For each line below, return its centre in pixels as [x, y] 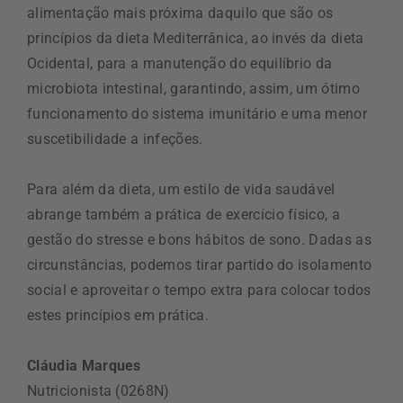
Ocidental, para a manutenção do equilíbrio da [180, 64]
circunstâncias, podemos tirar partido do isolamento [200, 265]
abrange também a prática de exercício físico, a [184, 215]
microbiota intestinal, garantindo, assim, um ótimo [194, 89]
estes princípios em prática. [118, 316]
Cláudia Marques [84, 366]
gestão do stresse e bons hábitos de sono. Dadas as [200, 240]
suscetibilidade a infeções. [115, 139]
